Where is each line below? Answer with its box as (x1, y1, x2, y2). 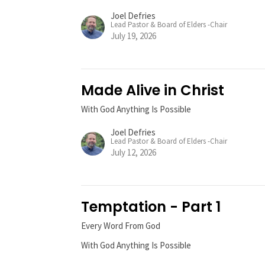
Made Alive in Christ (81, 80, 225, 101)
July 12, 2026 (111, 147, 157, 159)
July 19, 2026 (111, 30, 157, 42)
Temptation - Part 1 (81, 197, 221, 217)
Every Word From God (81, 220, 161, 232)
